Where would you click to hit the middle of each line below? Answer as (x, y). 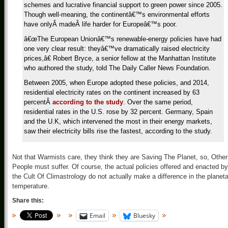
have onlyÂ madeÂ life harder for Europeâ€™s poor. (101, 24)
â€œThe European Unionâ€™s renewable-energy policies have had (123, 39)
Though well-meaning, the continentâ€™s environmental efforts (117, 15)
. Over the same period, (158, 102)
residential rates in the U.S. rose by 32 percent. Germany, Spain (118, 112)
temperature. (31, 186)
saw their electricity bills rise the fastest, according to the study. (118, 131)
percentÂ (38, 102)
